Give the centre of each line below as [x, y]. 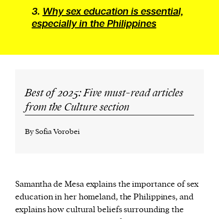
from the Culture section [77, 108]
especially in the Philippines [94, 24]
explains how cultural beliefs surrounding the [99, 210]
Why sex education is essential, [113, 12]
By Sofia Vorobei [52, 132]
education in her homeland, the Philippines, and [104, 197]
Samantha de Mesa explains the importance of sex [107, 185]
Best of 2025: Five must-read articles [104, 93]
